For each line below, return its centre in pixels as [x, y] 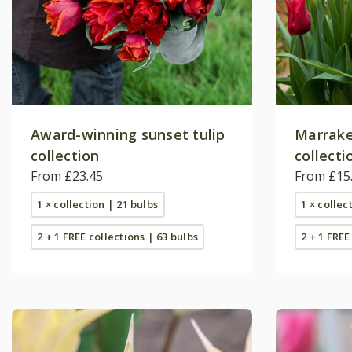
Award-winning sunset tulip [128, 134]
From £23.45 [67, 176]
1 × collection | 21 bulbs [98, 204]
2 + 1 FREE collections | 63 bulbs [117, 236]
